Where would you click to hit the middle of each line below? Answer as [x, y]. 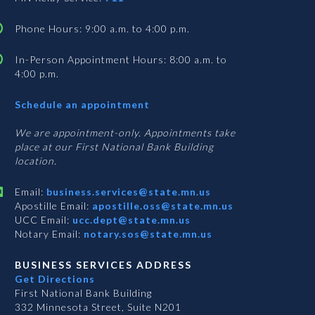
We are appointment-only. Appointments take [125, 133]
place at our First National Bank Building [114, 147]
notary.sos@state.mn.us [147, 234]
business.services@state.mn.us [127, 192]
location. [36, 161]
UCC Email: [42, 220]
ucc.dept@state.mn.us [130, 220]
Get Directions [55, 279]
